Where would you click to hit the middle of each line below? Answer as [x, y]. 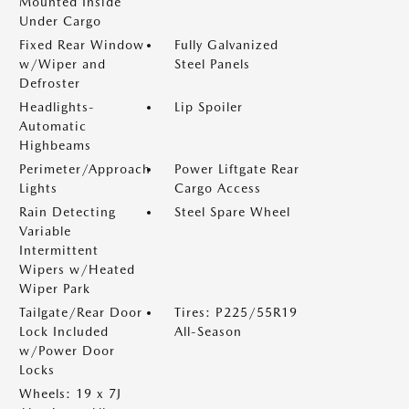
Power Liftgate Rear [237, 169]
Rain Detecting [68, 212]
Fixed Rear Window [82, 45]
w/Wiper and [63, 64]
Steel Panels [212, 64]
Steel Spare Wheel [232, 212]
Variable [45, 231]
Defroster [50, 83]
